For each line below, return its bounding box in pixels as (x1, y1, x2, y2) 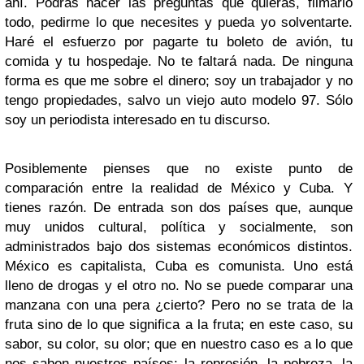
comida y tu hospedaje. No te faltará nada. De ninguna (5, 53, 353, 69)
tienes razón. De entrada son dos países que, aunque (5, 199, 353, 215)
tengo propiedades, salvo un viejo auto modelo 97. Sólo (5, 92, 353, 108)
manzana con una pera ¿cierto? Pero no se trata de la (5, 297, 353, 313)
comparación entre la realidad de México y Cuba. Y (5, 180, 353, 196)
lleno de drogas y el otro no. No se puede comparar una (5, 277, 353, 293)
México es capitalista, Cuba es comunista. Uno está (5, 258, 353, 274)
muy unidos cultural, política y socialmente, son (5, 219, 353, 235)
